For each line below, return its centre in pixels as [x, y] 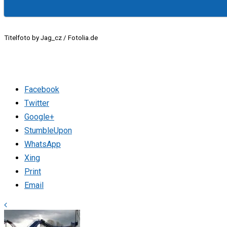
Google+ [39, 117]
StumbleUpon [48, 131]
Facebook [42, 90]
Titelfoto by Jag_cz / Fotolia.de [51, 38]
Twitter [37, 103]
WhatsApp [43, 144]
